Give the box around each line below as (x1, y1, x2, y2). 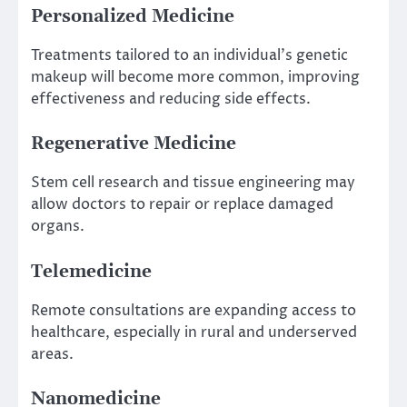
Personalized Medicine (31, 6, 234, 28)
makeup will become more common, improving (31, 67, 360, 88)
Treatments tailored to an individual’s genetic (31, 45, 348, 66)
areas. (31, 343, 74, 364)
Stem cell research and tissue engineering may (31, 173, 355, 194)
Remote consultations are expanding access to (31, 300, 356, 321)
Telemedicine (31, 261, 152, 283)
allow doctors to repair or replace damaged (31, 194, 333, 215)
